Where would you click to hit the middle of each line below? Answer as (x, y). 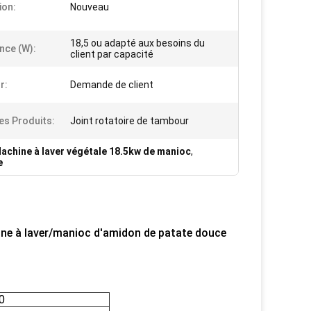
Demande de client (112, 85)
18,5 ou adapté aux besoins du (137, 43)
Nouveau (90, 7)
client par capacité (112, 54)
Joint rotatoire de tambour (129, 121)
